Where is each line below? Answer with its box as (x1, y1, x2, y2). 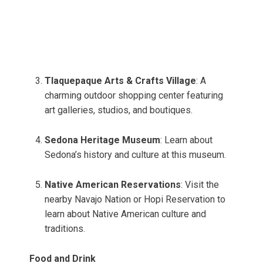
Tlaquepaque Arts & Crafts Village (45, 75, 196, 87)
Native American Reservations (45, 179, 181, 191)
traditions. (45, 223, 85, 235)
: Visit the (181, 179, 219, 191)
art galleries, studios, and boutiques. (45, 104, 193, 116)
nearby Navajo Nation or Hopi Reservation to (45, 194, 225, 205)
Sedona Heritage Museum (45, 134, 160, 146)
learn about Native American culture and (45, 208, 206, 220)
